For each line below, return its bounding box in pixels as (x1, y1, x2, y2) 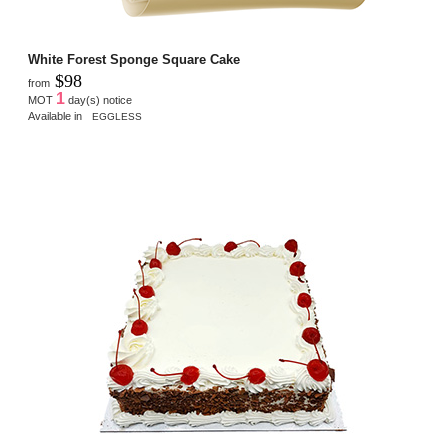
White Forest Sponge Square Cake (28, 52, 240, 67)
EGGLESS (92, 111, 142, 122)
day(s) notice (65, 94, 132, 106)
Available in (28, 110, 88, 122)
